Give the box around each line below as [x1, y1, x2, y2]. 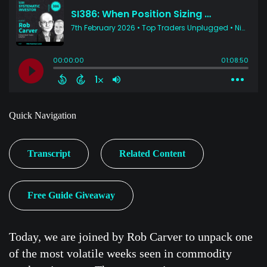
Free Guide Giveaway [27, 190, 115, 200]
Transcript [27, 148, 70, 159]
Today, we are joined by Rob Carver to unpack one [9, 230, 253, 243]
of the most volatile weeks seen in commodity [9, 247, 232, 260]
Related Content [119, 148, 185, 159]
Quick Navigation [9, 110, 76, 120]
